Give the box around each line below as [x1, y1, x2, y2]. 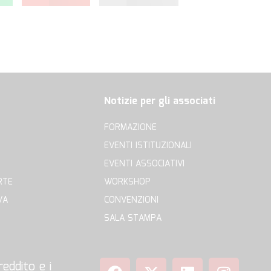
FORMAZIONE [104, 121, 157, 135]
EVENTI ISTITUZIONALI [104, 139, 192, 153]
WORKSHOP [104, 175, 151, 189]
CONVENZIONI [104, 194, 158, 207]
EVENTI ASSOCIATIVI [104, 157, 184, 171]
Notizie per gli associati [104, 94, 215, 109]
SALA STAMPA [104, 212, 162, 226]
